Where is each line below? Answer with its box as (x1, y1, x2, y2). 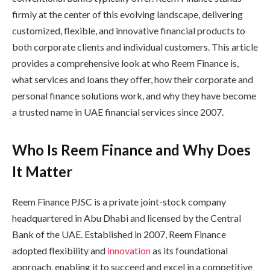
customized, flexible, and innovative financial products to (12, 24, 245, 36)
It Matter (12, 163, 72, 181)
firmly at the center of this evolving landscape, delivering (12, 8, 243, 20)
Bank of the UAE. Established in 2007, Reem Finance (12, 228, 226, 240)
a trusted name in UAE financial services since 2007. (12, 105, 224, 118)
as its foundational (152, 245, 228, 257)
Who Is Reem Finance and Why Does (12, 141, 251, 159)
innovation (107, 245, 152, 257)
